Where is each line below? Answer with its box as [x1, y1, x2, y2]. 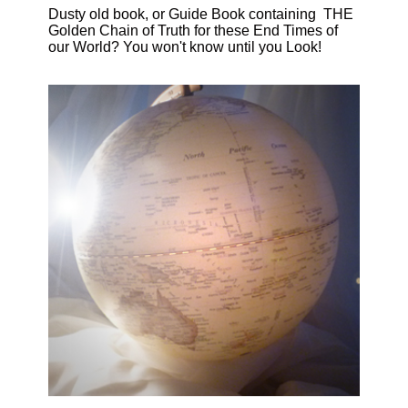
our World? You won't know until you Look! [48, 39, 322, 56]
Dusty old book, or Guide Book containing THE [48, 6, 354, 23]
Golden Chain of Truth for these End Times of [48, 23, 339, 39]
